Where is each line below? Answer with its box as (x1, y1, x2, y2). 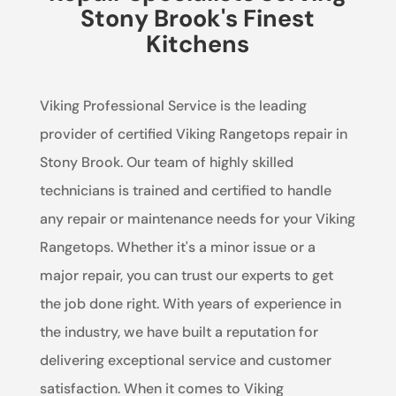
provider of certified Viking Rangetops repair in (39, 124, 347, 143)
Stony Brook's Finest (80, 2, 316, 34)
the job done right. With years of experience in (39, 293, 341, 313)
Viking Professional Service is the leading (39, 95, 307, 115)
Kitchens (146, 27, 250, 59)
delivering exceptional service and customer (39, 350, 331, 369)
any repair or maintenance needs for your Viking (39, 209, 355, 228)
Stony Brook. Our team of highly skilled (39, 152, 293, 171)
